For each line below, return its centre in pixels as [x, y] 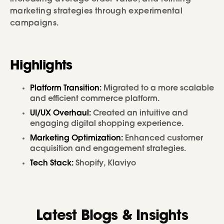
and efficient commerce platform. [95, 99]
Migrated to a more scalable [159, 89]
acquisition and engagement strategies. [108, 149]
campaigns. [34, 24]
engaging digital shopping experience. [107, 124]
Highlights [41, 67]
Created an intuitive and [139, 114]
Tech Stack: [53, 164]
